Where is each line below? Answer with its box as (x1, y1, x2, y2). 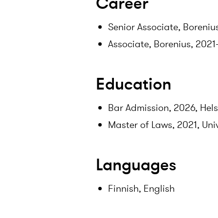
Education (96, 73, 171, 95)
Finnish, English (108, 182, 175, 195)
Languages (96, 154, 176, 176)
